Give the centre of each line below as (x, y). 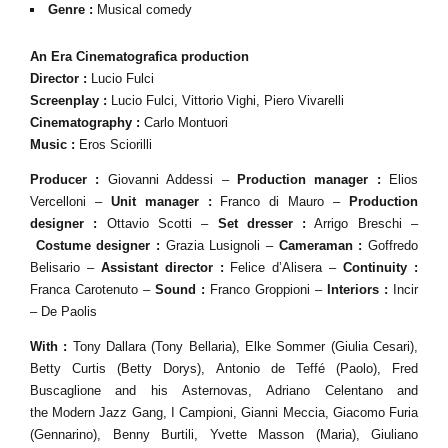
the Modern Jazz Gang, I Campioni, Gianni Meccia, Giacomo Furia (224, 412)
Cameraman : (320, 245)
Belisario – (65, 267)
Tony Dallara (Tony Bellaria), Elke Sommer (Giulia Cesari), (245, 346)
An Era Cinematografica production (141, 56)
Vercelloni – (70, 201)
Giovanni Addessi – (168, 179)
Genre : (72, 9)
